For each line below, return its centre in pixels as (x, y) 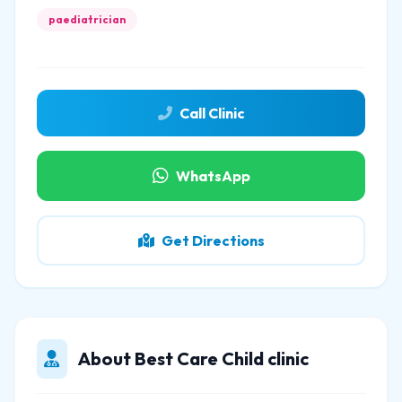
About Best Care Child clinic (193, 358)
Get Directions (213, 240)
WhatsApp (213, 176)
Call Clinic (212, 113)
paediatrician (87, 19)
